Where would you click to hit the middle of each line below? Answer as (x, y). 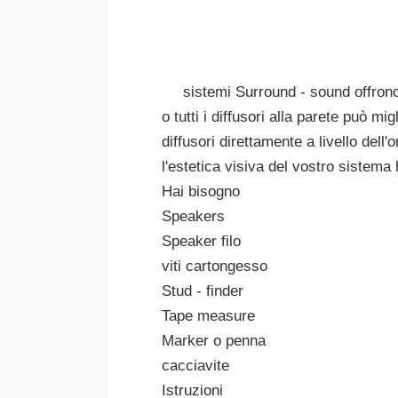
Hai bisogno (201, 191)
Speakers (193, 216)
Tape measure (208, 316)
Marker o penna (214, 341)
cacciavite (195, 366)
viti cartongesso (215, 266)
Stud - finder (203, 291)
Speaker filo (201, 241)
